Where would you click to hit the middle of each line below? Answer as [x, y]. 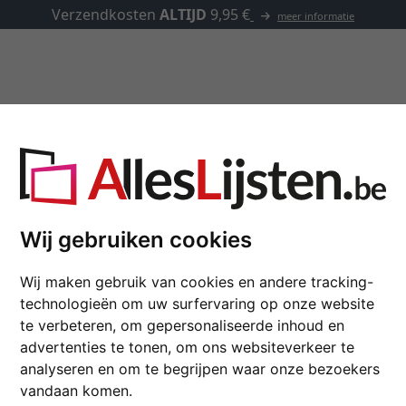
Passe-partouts [193, 115]
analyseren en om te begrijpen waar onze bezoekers [200, 368]
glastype [253, 366]
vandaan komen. [76, 390]
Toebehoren [306, 115]
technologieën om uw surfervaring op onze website [197, 303]
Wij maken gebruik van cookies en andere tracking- [197, 281]
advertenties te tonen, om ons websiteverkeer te [187, 347]
